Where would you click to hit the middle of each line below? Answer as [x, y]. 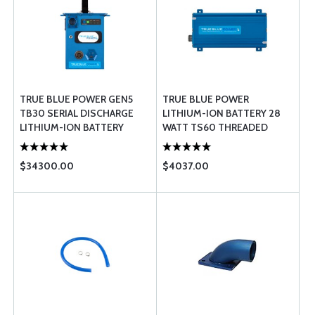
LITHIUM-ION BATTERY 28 [221, 113]
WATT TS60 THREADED [215, 127]
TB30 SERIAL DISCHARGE [77, 113]
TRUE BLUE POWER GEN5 [76, 99]
